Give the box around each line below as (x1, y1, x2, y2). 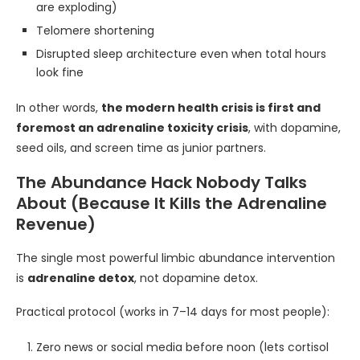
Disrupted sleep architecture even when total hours (36, 46, 326, 62)
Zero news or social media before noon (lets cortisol (36, 339, 329, 355)
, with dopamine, (248, 120, 341, 136)
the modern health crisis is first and (101, 100, 321, 116)
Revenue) (16, 213, 96, 235)
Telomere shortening (36, 22, 154, 39)
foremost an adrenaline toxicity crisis (16, 120, 248, 136)
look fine (36, 64, 84, 80)
